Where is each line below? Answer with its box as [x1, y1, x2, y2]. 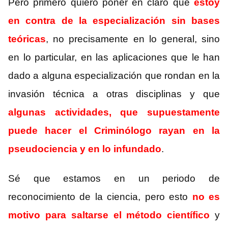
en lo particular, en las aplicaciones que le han [8, 52, 220, 63]
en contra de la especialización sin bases [8, 15, 220, 26]
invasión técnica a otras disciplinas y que [8, 89, 220, 100]
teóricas [8, 34, 46, 45]
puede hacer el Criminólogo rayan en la [8, 125, 220, 136]
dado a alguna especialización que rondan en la [8, 70, 220, 81]
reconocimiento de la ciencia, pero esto [8, 191, 192, 203]
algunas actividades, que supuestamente [8, 107, 220, 118]
